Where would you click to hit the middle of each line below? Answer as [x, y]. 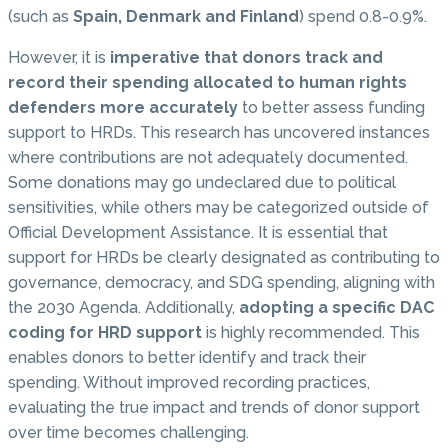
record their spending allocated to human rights [207, 82]
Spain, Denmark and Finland [186, 16]
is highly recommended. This [311, 332]
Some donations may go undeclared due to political [202, 182]
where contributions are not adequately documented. [208, 157]
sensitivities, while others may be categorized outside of [218, 207]
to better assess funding [331, 107]
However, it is [57, 57]
